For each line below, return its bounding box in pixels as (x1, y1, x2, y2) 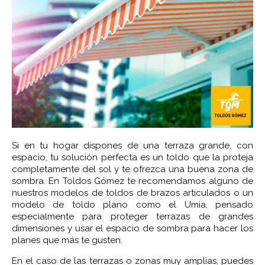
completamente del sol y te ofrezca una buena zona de (12, 163, 253, 174)
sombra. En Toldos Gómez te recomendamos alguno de (12, 175, 253, 186)
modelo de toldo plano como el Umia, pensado (12, 199, 253, 210)
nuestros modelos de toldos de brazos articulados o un (12, 187, 253, 198)
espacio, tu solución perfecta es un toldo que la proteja (12, 151, 253, 163)
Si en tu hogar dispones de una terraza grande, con (12, 140, 253, 151)
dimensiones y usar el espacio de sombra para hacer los (12, 222, 253, 234)
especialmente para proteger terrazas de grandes (12, 211, 253, 222)
